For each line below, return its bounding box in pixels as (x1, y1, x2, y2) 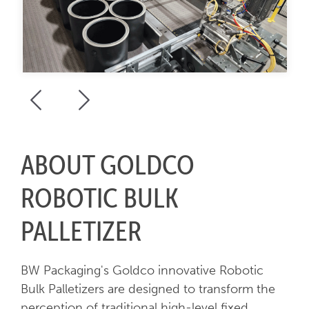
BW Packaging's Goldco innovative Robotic (20, 262, 263, 278)
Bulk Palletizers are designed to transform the (20, 281, 275, 297)
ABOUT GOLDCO (20, 148, 195, 181)
